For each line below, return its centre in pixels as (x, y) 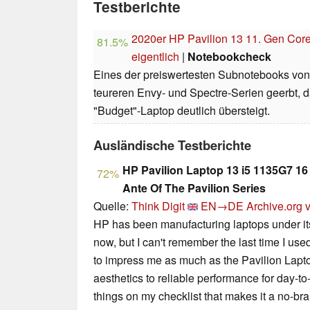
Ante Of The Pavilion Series (194, 188)
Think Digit (158, 206)
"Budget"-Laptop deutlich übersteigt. (182, 111)
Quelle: (112, 206)
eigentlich (155, 57)
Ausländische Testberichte (172, 145)
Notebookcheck (229, 57)
